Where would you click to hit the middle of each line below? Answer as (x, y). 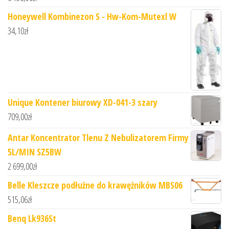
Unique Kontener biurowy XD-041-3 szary (83, 102)
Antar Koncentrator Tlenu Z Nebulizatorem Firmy (98, 138)
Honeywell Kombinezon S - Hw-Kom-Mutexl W (92, 16)
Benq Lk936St (32, 219)
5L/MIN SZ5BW (35, 152)
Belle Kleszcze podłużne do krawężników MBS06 (95, 185)
